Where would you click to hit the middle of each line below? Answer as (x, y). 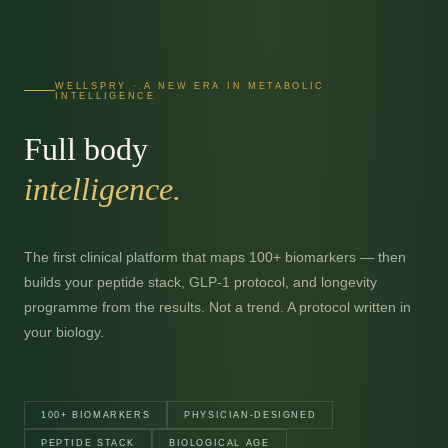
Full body (86, 148)
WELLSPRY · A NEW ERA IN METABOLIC (190, 85)
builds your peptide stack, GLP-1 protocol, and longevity (200, 281)
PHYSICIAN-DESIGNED (250, 414)
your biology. (64, 331)
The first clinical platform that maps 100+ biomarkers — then (215, 256)
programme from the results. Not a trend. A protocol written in (217, 306)
